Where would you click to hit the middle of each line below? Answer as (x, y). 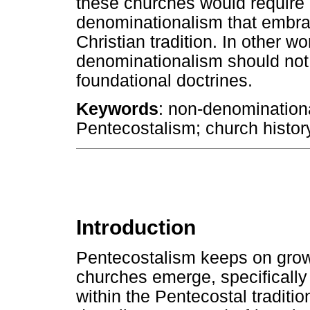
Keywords (117, 109)
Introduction (136, 228)
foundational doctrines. (164, 81)
